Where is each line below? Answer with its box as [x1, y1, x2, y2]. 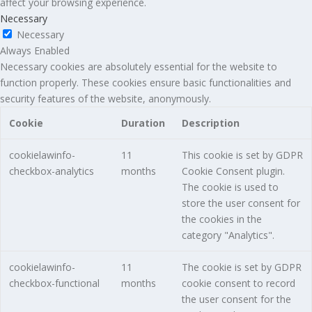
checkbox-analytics [8, 164, 94, 178]
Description [181, 116, 240, 130]
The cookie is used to [181, 180, 279, 194]
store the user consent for [181, 196, 300, 210]
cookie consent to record [181, 276, 295, 290]
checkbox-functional [8, 276, 100, 290]
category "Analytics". [181, 228, 274, 242]
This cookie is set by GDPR [181, 148, 303, 162]
